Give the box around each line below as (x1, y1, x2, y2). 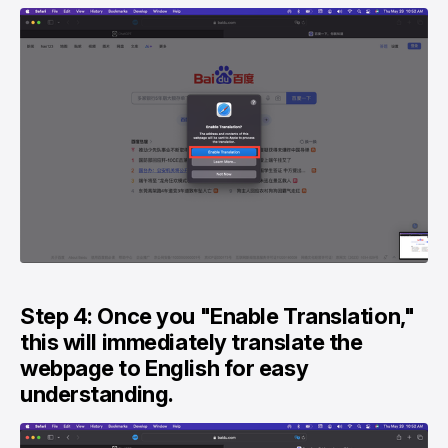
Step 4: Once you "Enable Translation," (20, 303, 415, 330)
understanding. (20, 381, 174, 408)
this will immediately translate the (20, 329, 363, 356)
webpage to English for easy (20, 355, 309, 382)
